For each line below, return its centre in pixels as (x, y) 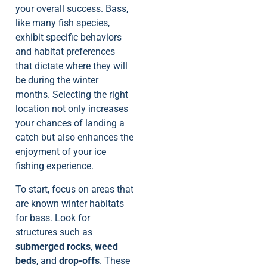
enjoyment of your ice (61, 152)
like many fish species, (63, 23)
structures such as (54, 232)
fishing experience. (55, 166)
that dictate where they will (72, 66)
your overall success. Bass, (72, 9)
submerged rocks (53, 246)
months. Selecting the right (72, 95)
